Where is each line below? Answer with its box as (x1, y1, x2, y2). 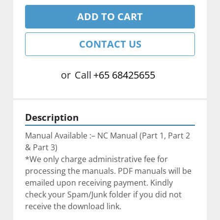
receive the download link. (25, 200, 121, 212)
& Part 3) (25, 141, 57, 153)
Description (25, 110, 79, 123)
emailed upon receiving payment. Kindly (25, 177, 173, 188)
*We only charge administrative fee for (25, 153, 168, 165)
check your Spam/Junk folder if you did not (25, 189, 182, 200)
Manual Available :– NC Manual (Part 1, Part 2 (25, 130, 190, 141)
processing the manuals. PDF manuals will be (25, 165, 192, 176)
